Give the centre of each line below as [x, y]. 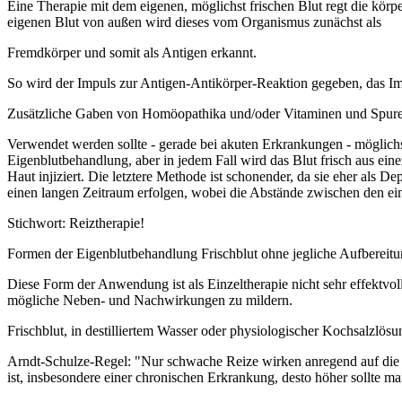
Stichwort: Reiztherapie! [76, 223]
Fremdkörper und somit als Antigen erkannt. [132, 52]
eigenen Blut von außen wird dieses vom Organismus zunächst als [194, 22]
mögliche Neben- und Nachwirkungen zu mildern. [150, 300]
